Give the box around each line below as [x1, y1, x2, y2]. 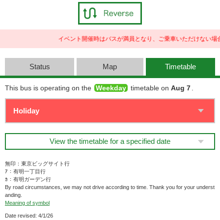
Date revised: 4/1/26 [5, 213, 53, 219]
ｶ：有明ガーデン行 [5, 176, 51, 182]
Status [29, 62, 50, 71]
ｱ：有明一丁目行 [5, 168, 46, 174]
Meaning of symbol [5, 200, 50, 206]
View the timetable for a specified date [50, 137, 170, 145]
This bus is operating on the [5, 84, 93, 92]
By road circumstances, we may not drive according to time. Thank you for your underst [5, 184, 215, 190]
